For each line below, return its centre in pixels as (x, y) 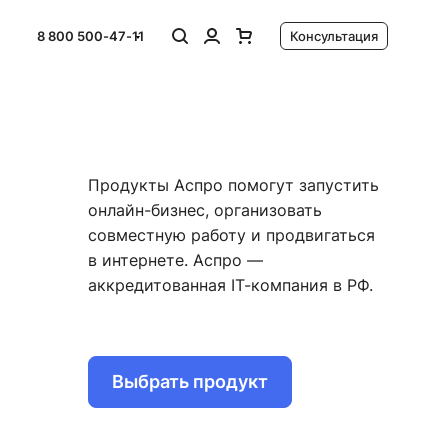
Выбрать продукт (190, 381)
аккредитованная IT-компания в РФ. (231, 284)
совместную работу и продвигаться (232, 234)
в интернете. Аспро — (176, 259)
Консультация (334, 36)
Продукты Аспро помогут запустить (234, 184)
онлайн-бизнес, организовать (205, 209)
